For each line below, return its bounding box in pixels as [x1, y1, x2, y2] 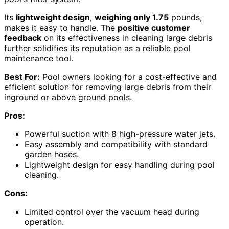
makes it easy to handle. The [4, 22, 118, 33]
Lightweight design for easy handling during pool [25, 159, 215, 170]
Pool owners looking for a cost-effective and [40, 72, 217, 82]
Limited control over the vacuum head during [25, 207, 199, 217]
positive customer [118, 22, 190, 33]
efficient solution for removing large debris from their [4, 82, 211, 93]
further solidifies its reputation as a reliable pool [4, 43, 191, 54]
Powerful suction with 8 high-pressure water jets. [25, 129, 215, 140]
